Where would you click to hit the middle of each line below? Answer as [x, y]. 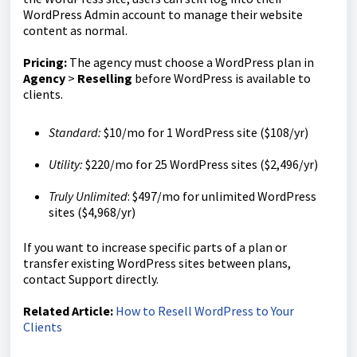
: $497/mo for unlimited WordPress [222, 196]
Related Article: [68, 311]
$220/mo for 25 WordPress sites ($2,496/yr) [200, 165]
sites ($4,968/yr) [92, 212]
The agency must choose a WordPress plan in [190, 63]
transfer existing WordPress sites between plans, [157, 263]
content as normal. [75, 31]
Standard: [75, 133]
